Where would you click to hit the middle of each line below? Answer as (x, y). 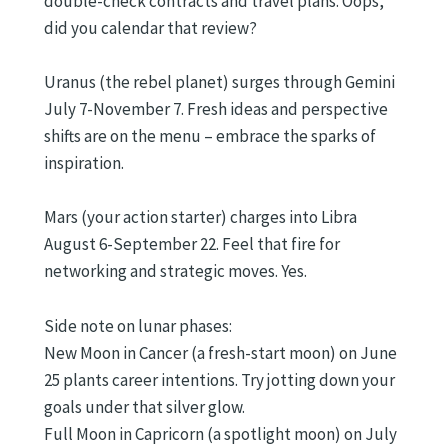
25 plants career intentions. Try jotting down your (219, 379)
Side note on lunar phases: (138, 325)
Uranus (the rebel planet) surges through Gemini (219, 82)
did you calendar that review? (150, 28)
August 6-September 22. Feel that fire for (192, 244)
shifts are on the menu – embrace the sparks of (210, 136)
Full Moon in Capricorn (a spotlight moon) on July (220, 433)
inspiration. (84, 163)
